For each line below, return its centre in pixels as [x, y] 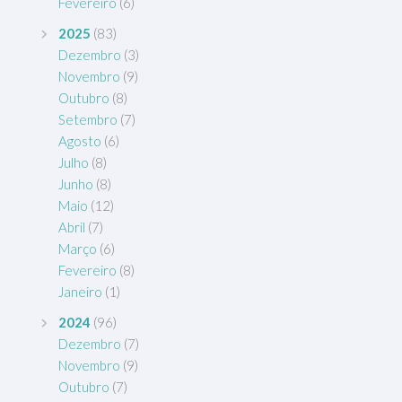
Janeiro [80, 292]
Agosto [80, 141]
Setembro [88, 119]
